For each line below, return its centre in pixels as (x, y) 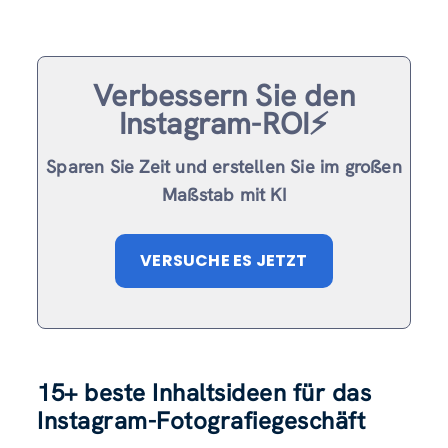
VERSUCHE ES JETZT (224, 260)
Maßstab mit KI (224, 194)
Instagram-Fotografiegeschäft (201, 420)
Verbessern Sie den (224, 95)
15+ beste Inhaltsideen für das (204, 392)
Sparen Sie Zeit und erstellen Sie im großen (224, 166)
